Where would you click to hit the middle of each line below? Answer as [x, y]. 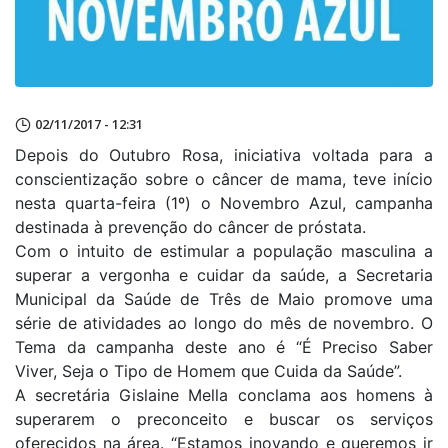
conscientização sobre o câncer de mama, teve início [224, 178]
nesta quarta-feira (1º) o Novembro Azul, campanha [224, 202]
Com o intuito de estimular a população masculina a [224, 250]
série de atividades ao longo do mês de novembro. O [224, 322]
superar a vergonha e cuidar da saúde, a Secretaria [224, 274]
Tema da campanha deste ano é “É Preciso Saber [224, 346]
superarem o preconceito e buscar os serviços [224, 418]
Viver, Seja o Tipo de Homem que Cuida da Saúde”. [208, 370]
